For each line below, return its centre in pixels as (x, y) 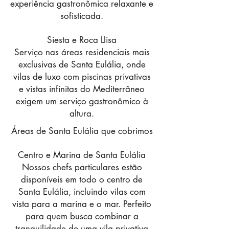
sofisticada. (82, 16)
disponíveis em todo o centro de (82, 179)
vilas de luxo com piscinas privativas (82, 77)
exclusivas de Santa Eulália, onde (82, 64)
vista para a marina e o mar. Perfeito (82, 204)
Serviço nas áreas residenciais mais (82, 52)
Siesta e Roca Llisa (82, 40)
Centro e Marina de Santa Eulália (82, 155)
